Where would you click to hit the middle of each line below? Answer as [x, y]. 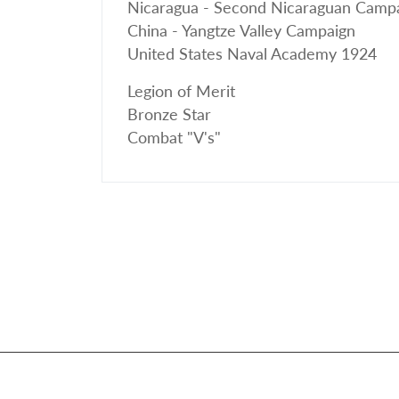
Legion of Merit [181, 91]
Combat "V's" [174, 138]
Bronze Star [169, 114]
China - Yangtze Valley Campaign [241, 31]
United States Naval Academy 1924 [252, 54]
